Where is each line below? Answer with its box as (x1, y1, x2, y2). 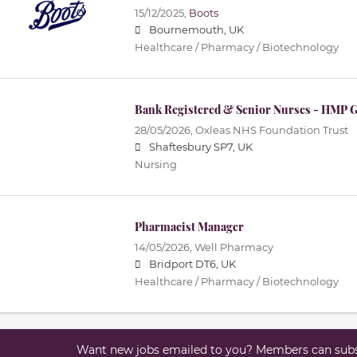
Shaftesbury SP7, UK (148, 141, 253, 154)
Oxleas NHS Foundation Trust (194, 124, 348, 137)
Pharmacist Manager (134, 219, 244, 235)
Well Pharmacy (194, 241, 273, 254)
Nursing (134, 159, 177, 171)
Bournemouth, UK (148, 24, 244, 37)
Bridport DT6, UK (148, 258, 236, 271)
